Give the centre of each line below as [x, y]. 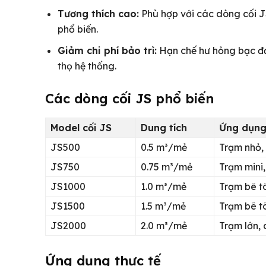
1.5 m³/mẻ [163, 206]
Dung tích [164, 127]
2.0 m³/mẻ [164, 225]
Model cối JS [81, 127]
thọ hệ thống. [87, 66]
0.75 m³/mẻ [167, 167]
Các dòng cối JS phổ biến [129, 98]
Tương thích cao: [98, 13]
